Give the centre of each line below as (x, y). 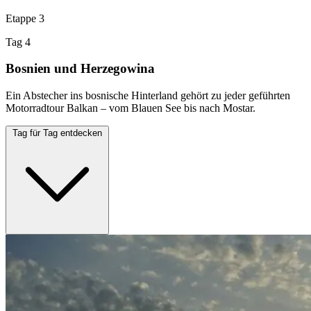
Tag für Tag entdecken (57, 133)
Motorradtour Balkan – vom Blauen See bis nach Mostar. (131, 108)
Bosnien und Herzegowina (80, 69)
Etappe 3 (25, 18)
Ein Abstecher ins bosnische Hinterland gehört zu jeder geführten (148, 96)
